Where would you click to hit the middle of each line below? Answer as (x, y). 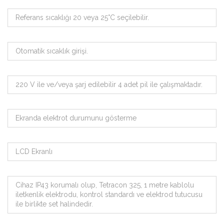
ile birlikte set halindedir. (54, 204)
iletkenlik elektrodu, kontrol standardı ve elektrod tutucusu (109, 194)
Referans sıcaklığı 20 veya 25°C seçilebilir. (82, 17)
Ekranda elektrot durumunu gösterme (76, 118)
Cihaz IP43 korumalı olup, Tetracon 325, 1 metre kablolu (105, 185)
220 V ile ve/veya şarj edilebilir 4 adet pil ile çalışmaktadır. (109, 84)
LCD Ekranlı (34, 151)
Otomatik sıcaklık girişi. (52, 51)
